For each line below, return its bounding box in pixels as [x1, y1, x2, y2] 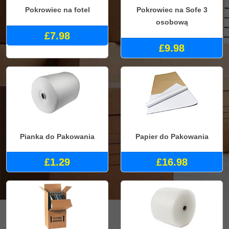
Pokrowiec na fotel [25, 6, 90, 14]
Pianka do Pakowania [20, 132, 95, 141]
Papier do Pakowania [135, 132, 209, 141]
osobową [155, 18, 188, 27]
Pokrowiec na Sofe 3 [136, 6, 208, 14]
